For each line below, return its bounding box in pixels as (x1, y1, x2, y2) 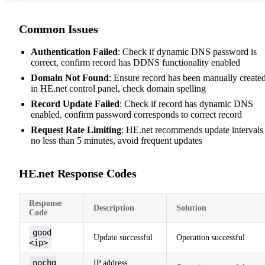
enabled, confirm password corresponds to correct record (31, 109, 242, 119)
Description (93, 203, 134, 212)
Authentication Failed (31, 46, 118, 57)
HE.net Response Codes (19, 166, 137, 180)
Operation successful (176, 232, 245, 242)
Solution (176, 203, 206, 212)
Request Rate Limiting (31, 124, 121, 135)
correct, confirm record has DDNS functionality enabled (31, 57, 240, 67)
